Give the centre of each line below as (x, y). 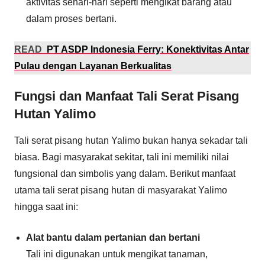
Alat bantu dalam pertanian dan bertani (113, 237)
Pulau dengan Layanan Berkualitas (93, 66)
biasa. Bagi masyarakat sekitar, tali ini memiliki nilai (122, 157)
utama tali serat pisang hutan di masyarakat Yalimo (121, 190)
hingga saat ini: (46, 207)
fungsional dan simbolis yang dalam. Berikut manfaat (125, 174)
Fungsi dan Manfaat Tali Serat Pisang (127, 96)
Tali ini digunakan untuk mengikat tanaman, (117, 254)
